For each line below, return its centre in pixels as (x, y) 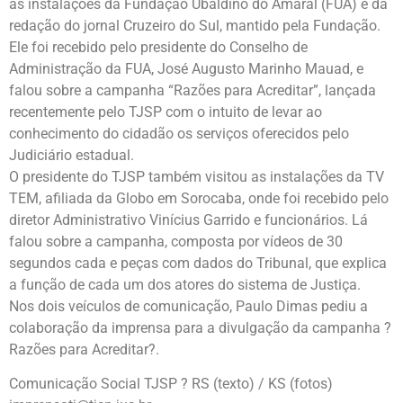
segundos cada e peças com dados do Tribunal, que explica (198, 263)
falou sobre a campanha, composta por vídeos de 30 (176, 241)
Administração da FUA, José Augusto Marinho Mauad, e (186, 68)
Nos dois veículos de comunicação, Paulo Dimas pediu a (188, 306)
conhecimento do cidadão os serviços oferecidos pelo (179, 133)
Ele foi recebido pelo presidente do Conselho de (158, 47)
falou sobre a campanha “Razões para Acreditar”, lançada (193, 90)
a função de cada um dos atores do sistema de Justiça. (185, 284)
